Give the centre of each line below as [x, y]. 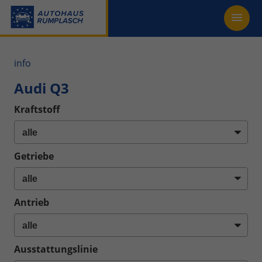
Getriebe [34, 156]
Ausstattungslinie [56, 249]
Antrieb [32, 203]
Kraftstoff [37, 109]
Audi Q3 [42, 88]
